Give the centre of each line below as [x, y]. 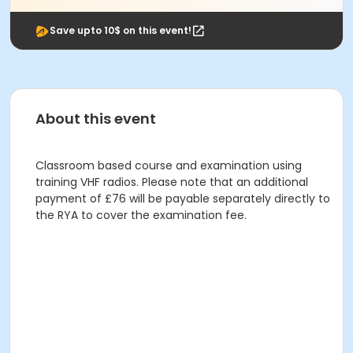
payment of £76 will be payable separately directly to [183, 199]
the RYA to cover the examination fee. [141, 215]
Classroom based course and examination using [169, 165]
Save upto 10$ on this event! [121, 30]
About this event [96, 119]
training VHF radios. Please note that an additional [172, 182]
